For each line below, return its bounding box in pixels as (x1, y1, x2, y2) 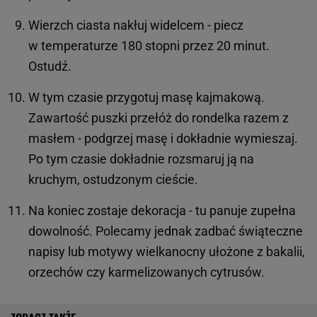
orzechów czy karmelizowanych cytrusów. (28, 264, 267, 279)
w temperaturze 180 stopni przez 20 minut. (28, 38, 270, 53)
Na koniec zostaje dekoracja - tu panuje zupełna (28, 202, 296, 218)
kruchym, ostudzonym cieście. (28, 171, 201, 187)
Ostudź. (28, 58, 74, 74)
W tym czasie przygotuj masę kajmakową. (28, 89, 265, 105)
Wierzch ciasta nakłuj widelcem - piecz (28, 17, 243, 33)
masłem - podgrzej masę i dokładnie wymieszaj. (28, 130, 298, 146)
